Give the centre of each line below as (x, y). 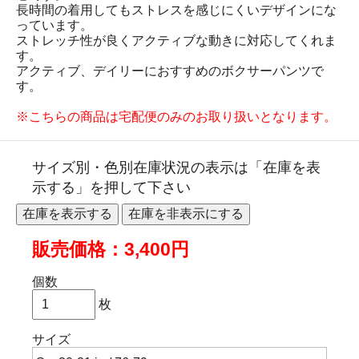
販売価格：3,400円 (111, 250)
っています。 (54, 26)
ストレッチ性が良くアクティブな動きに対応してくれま (176, 41)
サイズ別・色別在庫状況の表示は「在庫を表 (176, 167)
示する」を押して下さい (111, 188)
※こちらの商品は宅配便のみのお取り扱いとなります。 (176, 117)
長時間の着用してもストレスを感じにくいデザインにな (176, 10)
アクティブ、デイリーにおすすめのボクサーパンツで (170, 71)
